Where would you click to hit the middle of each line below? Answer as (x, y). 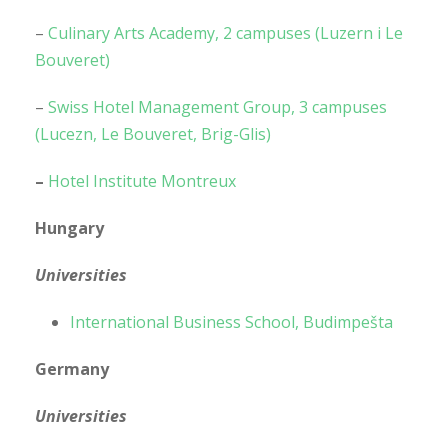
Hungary (69, 227)
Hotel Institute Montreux (142, 180)
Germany (72, 368)
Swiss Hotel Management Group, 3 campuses (217, 106)
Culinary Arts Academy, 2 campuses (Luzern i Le (225, 32)
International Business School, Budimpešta (231, 321)
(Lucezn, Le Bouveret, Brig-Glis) (153, 133)
